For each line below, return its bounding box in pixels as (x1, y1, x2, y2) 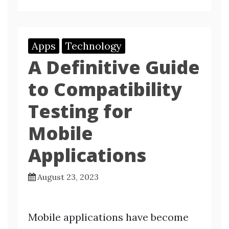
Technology (65, 39, 122, 52)
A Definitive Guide (28, 55, 200, 80)
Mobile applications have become (28, 211, 189, 223)
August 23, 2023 (37, 172, 99, 182)
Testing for (28, 99, 132, 124)
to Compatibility (28, 77, 182, 102)
